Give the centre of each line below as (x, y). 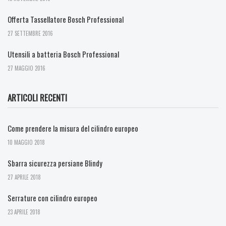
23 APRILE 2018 (24, 212)
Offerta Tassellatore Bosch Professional (66, 19)
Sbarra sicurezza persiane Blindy (55, 163)
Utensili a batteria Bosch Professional (63, 54)
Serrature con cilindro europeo (52, 197)
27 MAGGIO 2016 (26, 68)
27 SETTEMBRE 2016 (30, 33)
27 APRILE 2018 (24, 177)
